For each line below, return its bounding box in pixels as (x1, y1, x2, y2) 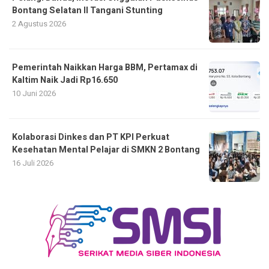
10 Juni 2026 (12, 88, 56, 99)
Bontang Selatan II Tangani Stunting (12, 4, 163, 17)
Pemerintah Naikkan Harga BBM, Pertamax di (12, 61, 198, 74)
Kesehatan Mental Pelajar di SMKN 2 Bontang (12, 144, 200, 156)
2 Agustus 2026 (12, 18, 66, 29)
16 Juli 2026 (12, 157, 53, 169)
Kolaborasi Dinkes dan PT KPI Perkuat (12, 131, 169, 144)
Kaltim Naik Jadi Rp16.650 (12, 74, 118, 86)
